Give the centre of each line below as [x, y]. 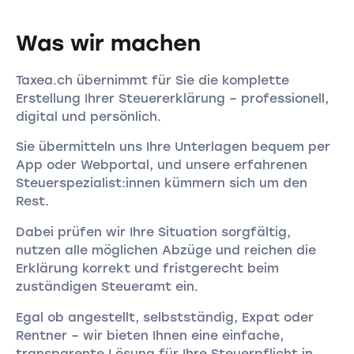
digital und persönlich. [88, 116]
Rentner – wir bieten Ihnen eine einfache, [149, 335]
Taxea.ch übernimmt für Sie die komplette [152, 80]
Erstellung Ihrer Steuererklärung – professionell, [172, 98]
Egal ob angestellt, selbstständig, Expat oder [164, 317]
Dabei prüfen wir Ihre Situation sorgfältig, [153, 232]
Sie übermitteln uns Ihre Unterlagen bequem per [173, 147]
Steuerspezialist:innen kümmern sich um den [161, 183]
